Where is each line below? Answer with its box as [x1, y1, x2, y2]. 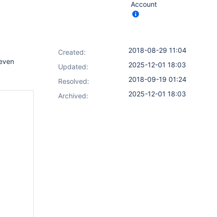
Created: [58, 48, 86, 56]
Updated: [58, 62, 88, 71]
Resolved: [58, 77, 89, 85]
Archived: [58, 92, 88, 100]
